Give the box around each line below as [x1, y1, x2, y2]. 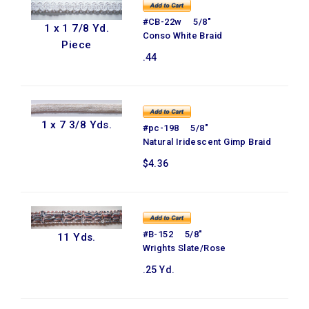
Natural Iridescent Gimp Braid [142, 137, 272, 147]
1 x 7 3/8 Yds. [41, 118, 112, 131]
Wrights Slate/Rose [142, 243, 226, 253]
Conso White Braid [142, 30, 223, 41]
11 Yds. [57, 230, 96, 243]
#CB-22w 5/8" [142, 17, 212, 27]
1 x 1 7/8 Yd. [43, 22, 109, 35]
